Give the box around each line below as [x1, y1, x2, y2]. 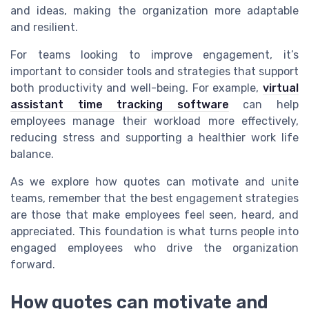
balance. [10, 148, 54, 161]
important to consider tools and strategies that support [10, 65, 299, 79]
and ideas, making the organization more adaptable [10, 4, 299, 18]
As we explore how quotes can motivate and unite [10, 175, 299, 189]
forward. [10, 258, 55, 272]
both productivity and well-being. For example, [10, 81, 263, 95]
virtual [263, 81, 299, 95]
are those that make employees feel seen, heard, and [10, 208, 299, 222]
